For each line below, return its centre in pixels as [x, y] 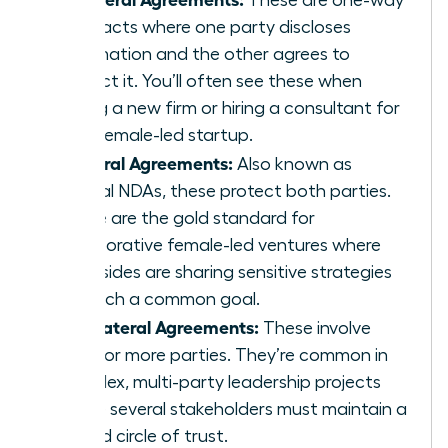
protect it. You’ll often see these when [209, 80]
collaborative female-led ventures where [219, 244]
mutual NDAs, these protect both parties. [224, 190]
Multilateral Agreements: [158, 325]
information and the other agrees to [203, 53]
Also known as [292, 163]
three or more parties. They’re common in [222, 354]
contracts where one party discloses [204, 26]
